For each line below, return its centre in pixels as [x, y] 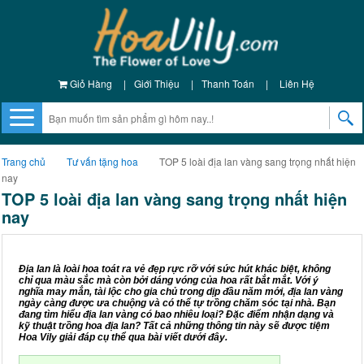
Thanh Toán [227, 83]
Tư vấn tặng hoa [102, 161]
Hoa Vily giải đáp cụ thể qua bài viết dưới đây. [123, 337]
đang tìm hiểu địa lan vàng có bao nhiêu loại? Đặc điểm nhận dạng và [176, 314]
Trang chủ [24, 161]
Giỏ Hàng [89, 83]
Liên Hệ [297, 83]
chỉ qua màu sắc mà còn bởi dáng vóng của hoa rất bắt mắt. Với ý [169, 280]
